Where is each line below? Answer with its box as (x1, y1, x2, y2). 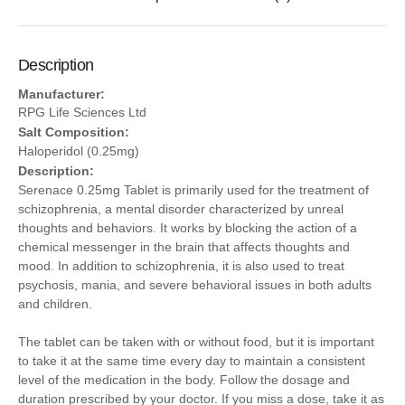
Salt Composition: (18, 125, 129, 140)
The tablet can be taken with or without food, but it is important (18, 334, 374, 349)
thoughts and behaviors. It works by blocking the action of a (18, 220, 357, 235)
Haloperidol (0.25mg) (18, 144, 139, 159)
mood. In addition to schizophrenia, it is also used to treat (18, 258, 344, 273)
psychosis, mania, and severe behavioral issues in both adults (18, 277, 372, 292)
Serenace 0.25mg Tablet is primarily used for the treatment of (18, 182, 369, 197)
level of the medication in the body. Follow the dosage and (18, 372, 350, 387)
